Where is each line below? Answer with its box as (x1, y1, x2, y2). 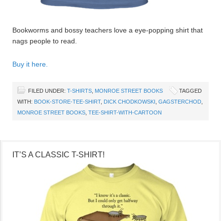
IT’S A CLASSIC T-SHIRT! (12, 150, 105, 159)
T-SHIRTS (67, 88, 92, 94)
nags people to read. (12, 37, 77, 45)
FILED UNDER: (28, 88, 67, 94)
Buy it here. (12, 60, 48, 69)
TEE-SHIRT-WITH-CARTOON (88, 110, 162, 116)
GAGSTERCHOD (158, 99, 201, 105)
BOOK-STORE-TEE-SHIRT (34, 99, 101, 105)
